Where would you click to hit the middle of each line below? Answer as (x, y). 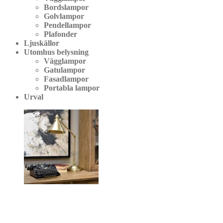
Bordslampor (66, 7)
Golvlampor (64, 16)
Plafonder (60, 34)
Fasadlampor (66, 79)
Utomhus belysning (56, 52)
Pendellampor (67, 25)
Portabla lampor (72, 88)
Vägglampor (65, 61)
